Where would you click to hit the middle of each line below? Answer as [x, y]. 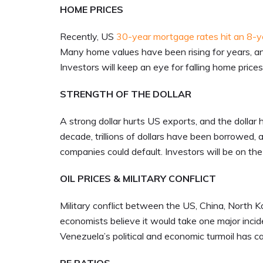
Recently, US [88, 37]
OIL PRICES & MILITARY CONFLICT [138, 179]
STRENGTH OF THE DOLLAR [126, 94]
